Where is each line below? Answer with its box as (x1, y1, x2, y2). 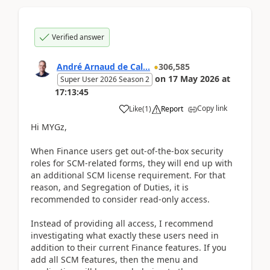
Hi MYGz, (31, 121, 67, 133)
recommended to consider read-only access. (31, 193, 210, 205)
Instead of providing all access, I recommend (31, 217, 213, 229)
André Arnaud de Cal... (57, 60, 150, 72)
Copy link (197, 102, 227, 113)
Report (161, 103, 183, 114)
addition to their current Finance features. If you (31, 241, 227, 253)
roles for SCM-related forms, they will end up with (31, 157, 233, 169)
